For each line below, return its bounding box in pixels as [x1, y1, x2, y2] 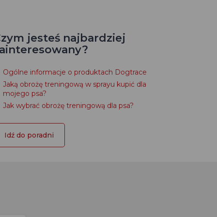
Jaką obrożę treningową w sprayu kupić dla [3, 80, 146, 89]
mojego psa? [3, 89, 46, 98]
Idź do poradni [4, 131, 54, 139]
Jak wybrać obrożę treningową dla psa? [3, 101, 134, 110]
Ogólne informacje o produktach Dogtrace [3, 68, 147, 77]
